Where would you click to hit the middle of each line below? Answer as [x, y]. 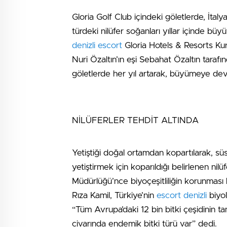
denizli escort [97, 46]
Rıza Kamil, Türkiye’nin [114, 196]
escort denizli [182, 196]
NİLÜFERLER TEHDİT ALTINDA [135, 121]
